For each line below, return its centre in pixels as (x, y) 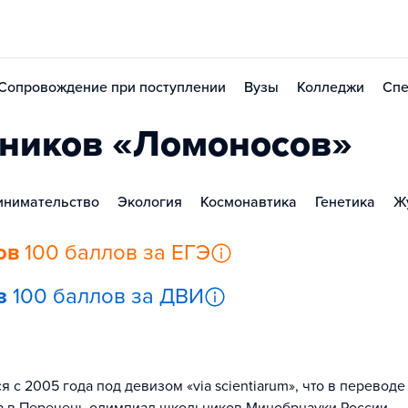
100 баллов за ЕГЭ (117, 253)
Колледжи (331, 87)
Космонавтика (249, 202)
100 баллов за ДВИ (108, 296)
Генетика (345, 202)
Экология (150, 202)
